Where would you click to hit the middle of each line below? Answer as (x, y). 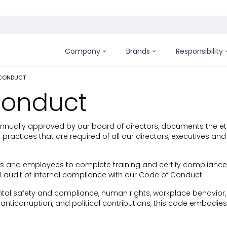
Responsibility (199, 51)
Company (83, 51)
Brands (138, 51)
